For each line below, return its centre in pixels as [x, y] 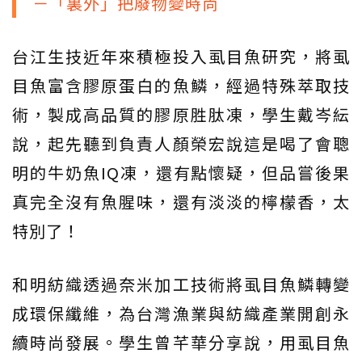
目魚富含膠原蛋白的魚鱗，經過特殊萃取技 [181, 85]
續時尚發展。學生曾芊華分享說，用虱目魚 [181, 342]
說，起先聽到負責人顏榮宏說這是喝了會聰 [181, 143]
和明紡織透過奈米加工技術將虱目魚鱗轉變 [181, 284]
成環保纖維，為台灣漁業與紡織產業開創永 [181, 313]
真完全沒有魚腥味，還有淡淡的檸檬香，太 [181, 201]
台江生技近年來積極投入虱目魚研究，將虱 [181, 56]
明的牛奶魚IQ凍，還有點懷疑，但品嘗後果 [181, 172]
